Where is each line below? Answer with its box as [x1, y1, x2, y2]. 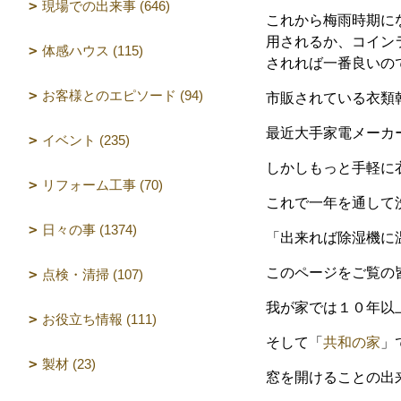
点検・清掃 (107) [42, 267, 143, 282]
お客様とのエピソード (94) [42, 88, 203, 103]
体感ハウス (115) [42, 43, 143, 58]
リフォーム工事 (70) [42, 177, 163, 192]
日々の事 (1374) [42, 222, 137, 237]
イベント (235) [42, 132, 130, 148]
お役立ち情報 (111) [42, 311, 157, 327]
